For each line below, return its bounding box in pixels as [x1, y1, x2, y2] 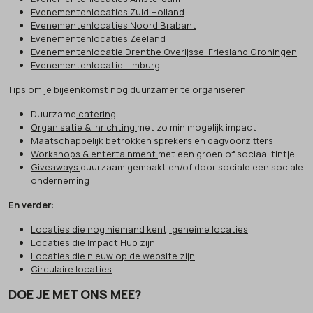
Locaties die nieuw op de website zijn [31, 249, 195, 262]
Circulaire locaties [31, 262, 112, 275]
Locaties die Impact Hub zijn [31, 235, 155, 249]
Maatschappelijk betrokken [31, 133, 152, 147]
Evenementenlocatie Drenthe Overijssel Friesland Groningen [31, 45, 297, 58]
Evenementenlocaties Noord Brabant [31, 18, 196, 31]
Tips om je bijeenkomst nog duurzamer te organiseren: [8, 82, 248, 96]
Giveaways [31, 160, 80, 173]
